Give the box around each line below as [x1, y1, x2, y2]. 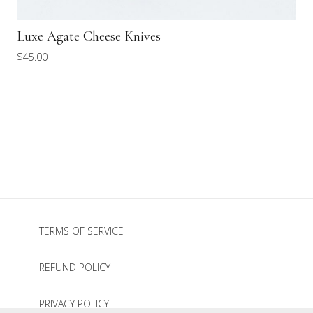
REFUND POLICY [39, 260, 110, 274]
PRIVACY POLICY [39, 296, 109, 310]
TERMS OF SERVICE [39, 224, 124, 238]
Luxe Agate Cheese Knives [17, 28, 161, 45]
